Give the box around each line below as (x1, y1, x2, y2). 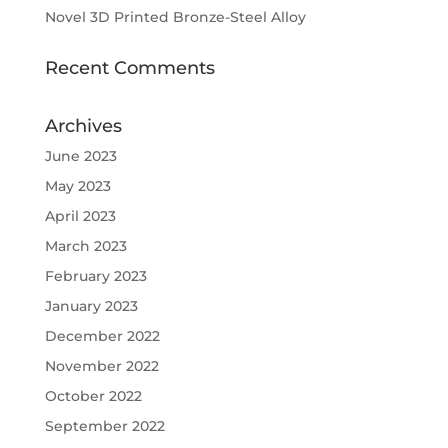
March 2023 (44, 237, 127, 256)
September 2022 (44, 417, 165, 436)
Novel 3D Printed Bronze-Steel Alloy (44, 8, 306, 27)
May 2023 (44, 177, 111, 196)
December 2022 (44, 327, 160, 346)
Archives (44, 115, 122, 138)
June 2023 (44, 147, 117, 166)
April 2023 (44, 207, 116, 226)
